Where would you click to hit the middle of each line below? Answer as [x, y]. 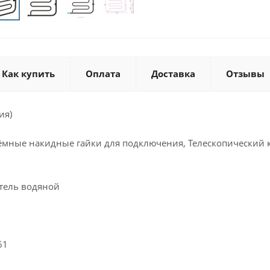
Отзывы [245, 74]
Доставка [173, 74]
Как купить [28, 74]
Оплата [103, 74]
